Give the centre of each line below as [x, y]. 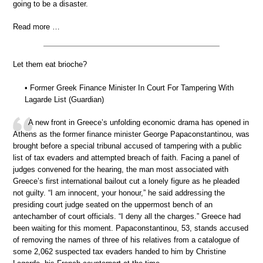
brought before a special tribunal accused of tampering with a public [127, 146]
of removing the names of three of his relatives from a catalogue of [126, 240]
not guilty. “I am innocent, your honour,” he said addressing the [119, 193]
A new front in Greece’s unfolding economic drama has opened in [139, 123]
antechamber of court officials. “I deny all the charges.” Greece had [127, 217]
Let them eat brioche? [50, 65]
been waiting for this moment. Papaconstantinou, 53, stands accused [131, 228]
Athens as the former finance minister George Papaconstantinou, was [131, 134]
